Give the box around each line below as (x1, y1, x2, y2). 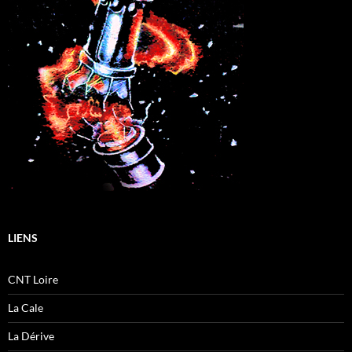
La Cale (8, 301, 43, 315)
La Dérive (8, 329, 54, 343)
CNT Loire (8, 273, 58, 287)
